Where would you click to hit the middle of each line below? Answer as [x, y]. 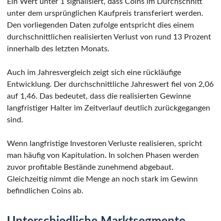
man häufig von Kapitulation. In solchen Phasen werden [103, 155]
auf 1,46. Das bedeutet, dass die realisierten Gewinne [99, 96]
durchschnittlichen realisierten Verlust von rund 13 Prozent [109, 37]
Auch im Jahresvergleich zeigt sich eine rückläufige [94, 72]
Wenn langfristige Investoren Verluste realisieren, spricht [105, 143]
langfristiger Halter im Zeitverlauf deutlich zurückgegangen [109, 108]
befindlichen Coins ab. [45, 191]
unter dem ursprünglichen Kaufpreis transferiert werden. [105, 13]
